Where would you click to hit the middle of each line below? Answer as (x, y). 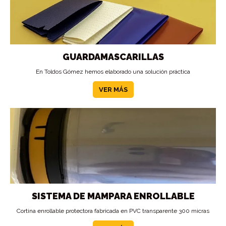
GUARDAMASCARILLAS (113, 57)
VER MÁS (113, 90)
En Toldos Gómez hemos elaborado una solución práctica (113, 72)
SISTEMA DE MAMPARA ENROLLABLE (113, 196)
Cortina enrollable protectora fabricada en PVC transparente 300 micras (113, 211)
